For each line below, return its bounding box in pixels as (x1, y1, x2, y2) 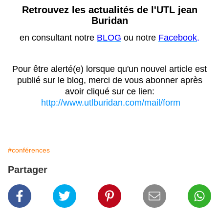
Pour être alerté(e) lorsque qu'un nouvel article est (12, 64, 207, 74)
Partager (8, 164, 47, 175)
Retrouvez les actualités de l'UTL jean (22, 4, 197, 16)
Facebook (158, 33, 197, 43)
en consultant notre (20, 33, 97, 43)
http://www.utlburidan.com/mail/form (41, 98, 180, 108)
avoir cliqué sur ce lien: (65, 87, 154, 97)
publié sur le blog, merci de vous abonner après (17, 75, 202, 86)
